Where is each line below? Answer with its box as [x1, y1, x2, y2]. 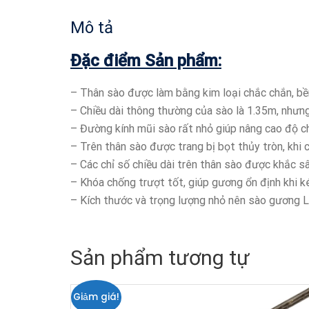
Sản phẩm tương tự [70, 245, 250, 270]
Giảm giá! [72, 290, 119, 303]
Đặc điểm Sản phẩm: [70, 50, 221, 70]
